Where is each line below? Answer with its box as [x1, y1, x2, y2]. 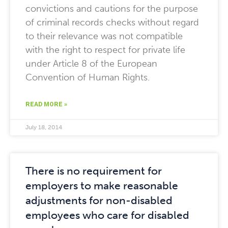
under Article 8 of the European [25, 58, 157, 69]
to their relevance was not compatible [25, 31, 183, 42]
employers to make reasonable [25, 179, 178, 192]
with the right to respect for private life [25, 44, 185, 55]
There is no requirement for [25, 164, 162, 177]
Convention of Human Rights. [25, 72, 150, 83]
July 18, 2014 [25, 124, 62, 131]
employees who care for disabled [25, 209, 189, 221]
